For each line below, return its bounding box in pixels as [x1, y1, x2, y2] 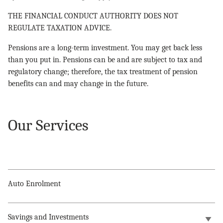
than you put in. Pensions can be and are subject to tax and [8, 55, 202, 64]
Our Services [8, 115, 89, 134]
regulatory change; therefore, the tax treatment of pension [8, 67, 198, 76]
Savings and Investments [8, 212, 89, 222]
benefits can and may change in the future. [8, 79, 148, 88]
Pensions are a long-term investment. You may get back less [8, 43, 202, 52]
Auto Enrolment [8, 179, 61, 188]
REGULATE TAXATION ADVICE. [8, 23, 111, 32]
